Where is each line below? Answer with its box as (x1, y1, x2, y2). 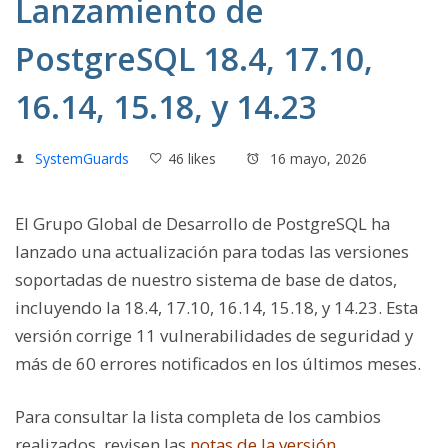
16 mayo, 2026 (266, 149, 367, 168)
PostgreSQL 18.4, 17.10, (15, 37, 373, 80)
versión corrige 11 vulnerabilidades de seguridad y (15, 324, 413, 347)
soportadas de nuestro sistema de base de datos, (15, 268, 397, 291)
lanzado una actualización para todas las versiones (15, 240, 409, 263)
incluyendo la (15, 296, 120, 319)
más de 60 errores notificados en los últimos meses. (15, 352, 421, 375)
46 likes (168, 149, 216, 168)
